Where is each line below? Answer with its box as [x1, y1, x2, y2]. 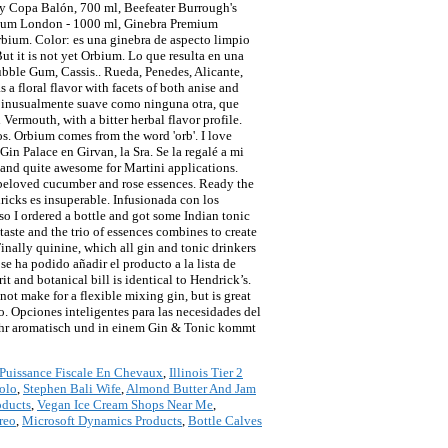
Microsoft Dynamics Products [22, 413, 182, 429]
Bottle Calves [188, 413, 262, 429]
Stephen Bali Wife [23, 381, 121, 397]
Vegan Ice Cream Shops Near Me [37, 397, 213, 413]
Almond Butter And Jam [126, 381, 256, 397]
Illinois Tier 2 [169, 365, 243, 381]
